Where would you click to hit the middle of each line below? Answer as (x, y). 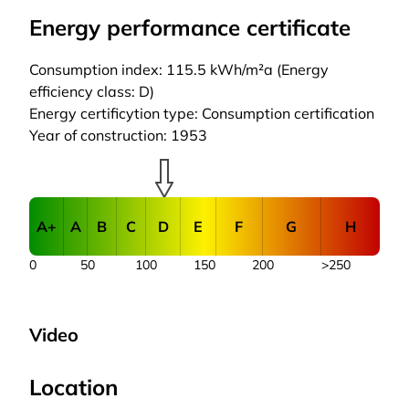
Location (73, 387)
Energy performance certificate (190, 27)
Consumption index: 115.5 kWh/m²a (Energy (179, 69)
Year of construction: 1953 (118, 135)
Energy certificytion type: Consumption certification (202, 113)
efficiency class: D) (92, 91)
